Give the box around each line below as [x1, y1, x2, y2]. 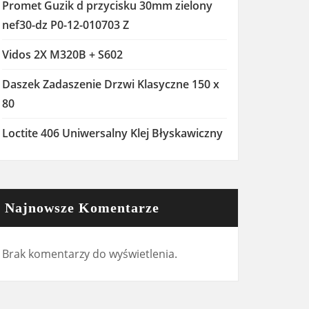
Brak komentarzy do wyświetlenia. [2, 246, 177, 261]
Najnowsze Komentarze [5, 200, 159, 215]
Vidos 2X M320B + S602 [2, 47, 123, 62]
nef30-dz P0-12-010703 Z [2, 17, 129, 32]
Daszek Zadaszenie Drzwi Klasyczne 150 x [2, 77, 219, 92]
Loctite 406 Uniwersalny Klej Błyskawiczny [2, 126, 223, 141]
